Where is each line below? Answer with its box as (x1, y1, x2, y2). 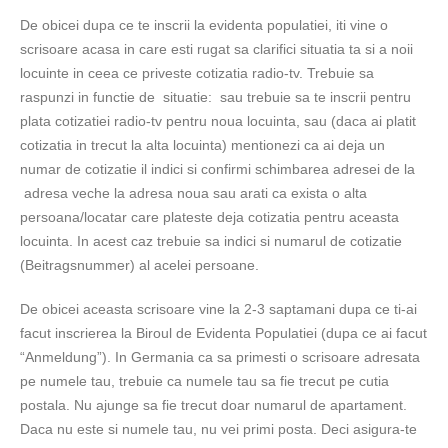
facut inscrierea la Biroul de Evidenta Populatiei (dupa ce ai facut (20, 325, 427, 341)
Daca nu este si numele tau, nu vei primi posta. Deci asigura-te (20, 421, 417, 437)
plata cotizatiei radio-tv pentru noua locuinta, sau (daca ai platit (20, 113, 416, 129)
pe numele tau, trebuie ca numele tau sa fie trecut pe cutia (20, 373, 389, 389)
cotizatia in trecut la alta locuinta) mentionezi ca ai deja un (20, 137, 385, 153)
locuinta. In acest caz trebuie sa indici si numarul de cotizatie (20, 233, 402, 249)
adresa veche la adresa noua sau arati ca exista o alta (20, 185, 367, 201)
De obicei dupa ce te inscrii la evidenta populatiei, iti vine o (20, 17, 388, 33)
